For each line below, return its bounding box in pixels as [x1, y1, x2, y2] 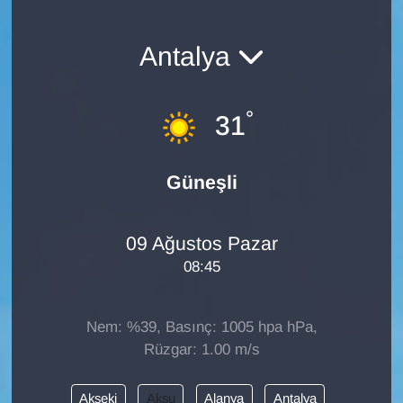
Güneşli [166, 172, 237, 194]
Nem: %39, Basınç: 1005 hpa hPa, [85, 318, 318, 336]
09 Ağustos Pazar [125, 232, 278, 255]
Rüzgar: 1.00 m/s [143, 341, 260, 359]
